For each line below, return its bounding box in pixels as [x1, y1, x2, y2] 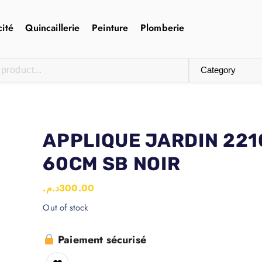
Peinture [92, 20, 129, 35]
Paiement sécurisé [54, 232, 146, 247]
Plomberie [140, 20, 185, 35]
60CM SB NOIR [43, 153, 181, 175]
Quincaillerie [25, 20, 80, 35]
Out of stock [43, 201, 88, 214]
